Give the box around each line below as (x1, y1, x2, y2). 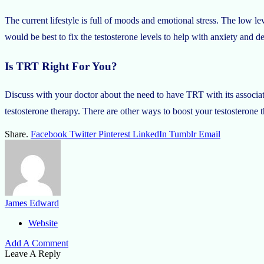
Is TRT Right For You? (5, 60, 117, 72)
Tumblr (169, 129, 196, 140)
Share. (5, 129, 28, 140)
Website (28, 218, 58, 229)
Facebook (31, 129, 67, 140)
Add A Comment (5, 238, 68, 249)
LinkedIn (133, 129, 167, 140)
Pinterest (98, 129, 130, 140)
